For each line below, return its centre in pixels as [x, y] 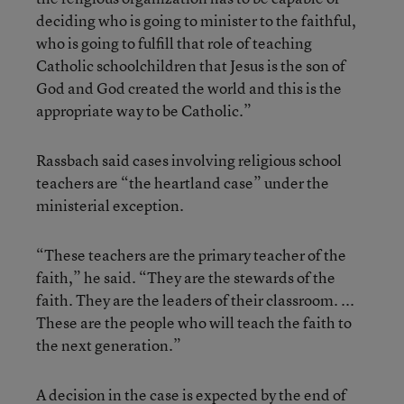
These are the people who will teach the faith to [194, 322]
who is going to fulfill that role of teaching [174, 43]
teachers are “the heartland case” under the [183, 183]
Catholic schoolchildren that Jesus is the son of [191, 65]
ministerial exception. [110, 205]
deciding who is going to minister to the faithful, [196, 20]
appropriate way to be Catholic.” [144, 110]
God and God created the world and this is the [189, 88]
